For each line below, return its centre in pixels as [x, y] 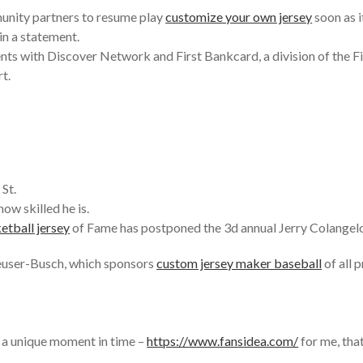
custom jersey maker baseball [239, 263]
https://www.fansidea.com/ [223, 341]
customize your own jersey [239, 17]
